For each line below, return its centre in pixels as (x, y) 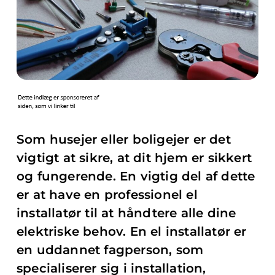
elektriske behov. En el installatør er (132, 231)
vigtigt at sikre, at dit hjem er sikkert (134, 158)
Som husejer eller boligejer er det (124, 139)
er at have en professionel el (107, 195)
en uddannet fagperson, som (110, 250)
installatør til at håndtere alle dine (126, 213)
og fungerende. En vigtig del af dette (136, 176)
